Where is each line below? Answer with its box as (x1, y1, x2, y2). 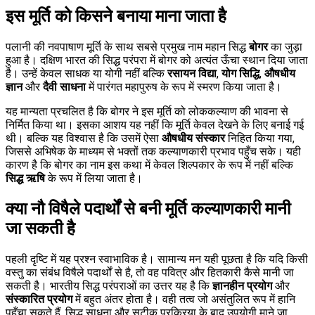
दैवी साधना (43, 79, 86, 94)
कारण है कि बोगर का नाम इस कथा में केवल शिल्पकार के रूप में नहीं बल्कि (6, 157, 293, 172)
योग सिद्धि (221, 66, 259, 80)
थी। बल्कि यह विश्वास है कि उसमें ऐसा (6, 131, 162, 145)
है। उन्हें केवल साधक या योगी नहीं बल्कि (6, 66, 167, 80)
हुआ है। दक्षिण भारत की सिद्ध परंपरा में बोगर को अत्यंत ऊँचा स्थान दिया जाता (6, 53, 308, 67)
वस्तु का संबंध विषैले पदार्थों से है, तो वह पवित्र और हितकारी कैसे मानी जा (6, 265, 294, 279)
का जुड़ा (268, 39, 302, 53)
